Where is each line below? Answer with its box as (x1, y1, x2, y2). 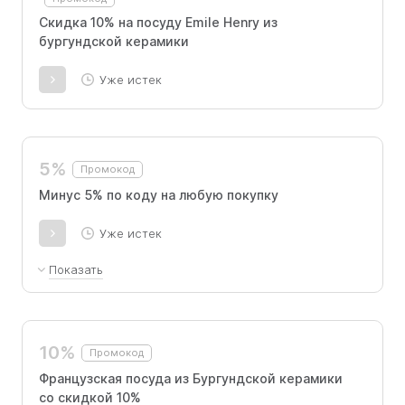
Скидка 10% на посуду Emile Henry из (39, 14, 278, 30)
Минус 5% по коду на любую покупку (39, 187, 278, 202)
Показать (49, 262, 103, 277)
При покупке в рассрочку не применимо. (39, 292, 323, 310)
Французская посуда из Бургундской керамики (39, 371, 343, 386)
